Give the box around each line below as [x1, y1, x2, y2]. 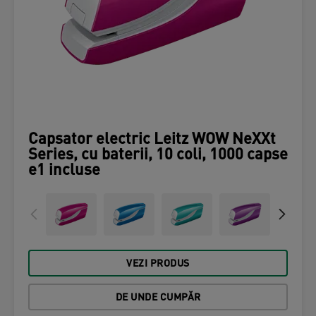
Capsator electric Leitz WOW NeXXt [28, 132, 276, 148]
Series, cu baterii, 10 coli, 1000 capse [28, 147, 288, 164]
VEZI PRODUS [126, 259, 190, 269]
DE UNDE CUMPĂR [115, 293, 201, 303]
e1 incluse [28, 163, 100, 179]
